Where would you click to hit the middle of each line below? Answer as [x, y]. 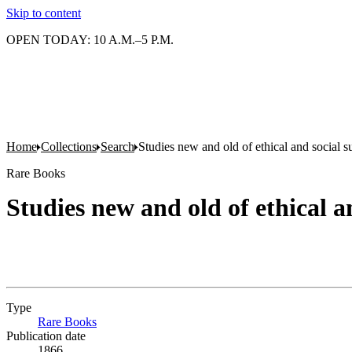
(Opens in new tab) [144, 322]
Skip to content [44, 13]
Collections [69, 147]
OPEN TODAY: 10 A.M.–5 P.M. [90, 40]
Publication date [46, 336]
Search [117, 147]
